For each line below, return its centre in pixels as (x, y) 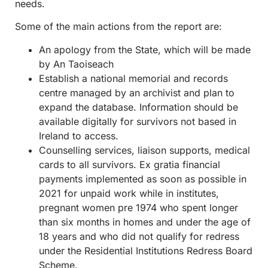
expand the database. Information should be (138, 107)
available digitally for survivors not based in (138, 121)
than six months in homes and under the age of (145, 222)
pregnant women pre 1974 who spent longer (138, 207)
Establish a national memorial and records (133, 78)
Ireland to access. (79, 135)
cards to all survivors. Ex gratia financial (130, 164)
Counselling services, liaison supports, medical (144, 150)
